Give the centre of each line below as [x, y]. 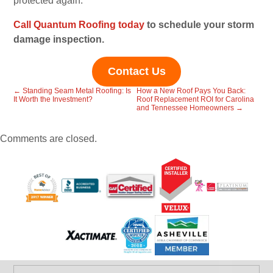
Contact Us [136, 72]
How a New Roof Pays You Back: [191, 91]
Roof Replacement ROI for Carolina [195, 100]
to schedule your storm [200, 25]
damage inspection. [59, 40]
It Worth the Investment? [53, 100]
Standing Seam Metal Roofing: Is [76, 91]
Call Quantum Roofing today [79, 25]
